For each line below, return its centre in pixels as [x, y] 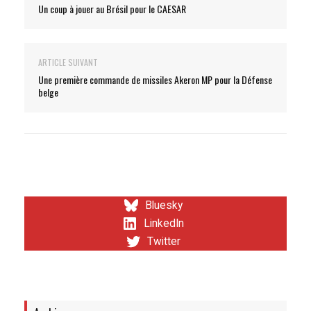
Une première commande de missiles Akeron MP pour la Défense [155, 79]
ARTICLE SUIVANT [68, 62]
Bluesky [164, 205]
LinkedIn [164, 223]
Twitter [164, 241]
